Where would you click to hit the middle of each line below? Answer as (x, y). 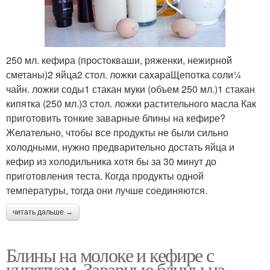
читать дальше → (43, 212)
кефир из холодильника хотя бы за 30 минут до (111, 161)
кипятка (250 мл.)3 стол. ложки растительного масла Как (131, 103)
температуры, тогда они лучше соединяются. (107, 190)
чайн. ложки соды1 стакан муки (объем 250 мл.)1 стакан (130, 89)
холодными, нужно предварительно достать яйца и (120, 146)
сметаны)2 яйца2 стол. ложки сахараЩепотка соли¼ (124, 74)
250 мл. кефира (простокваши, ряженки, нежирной (119, 60)
